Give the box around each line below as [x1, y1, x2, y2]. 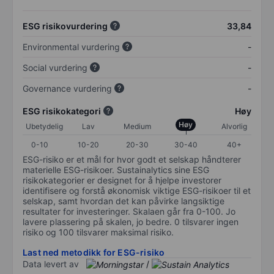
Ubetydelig [26, 121, 63, 131]
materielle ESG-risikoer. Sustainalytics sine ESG [23, 164, 209, 175]
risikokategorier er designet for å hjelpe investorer [23, 174, 221, 185]
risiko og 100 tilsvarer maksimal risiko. [23, 226, 174, 237]
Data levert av [23, 258, 79, 269]
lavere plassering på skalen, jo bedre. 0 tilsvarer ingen [23, 216, 239, 227]
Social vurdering [23, 62, 87, 73]
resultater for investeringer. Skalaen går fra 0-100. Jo [23, 206, 235, 217]
